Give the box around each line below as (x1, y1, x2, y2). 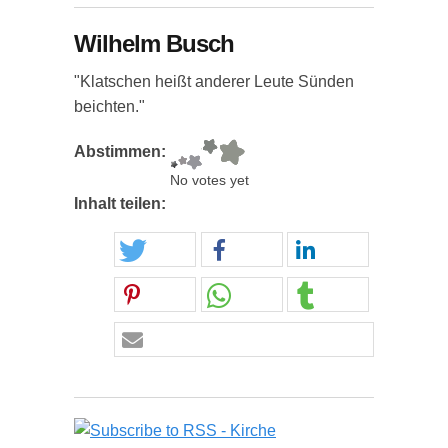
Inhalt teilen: (74, 195, 170, 212)
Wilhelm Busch (74, 30, 234, 57)
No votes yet (170, 173, 249, 188)
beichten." (74, 98, 145, 115)
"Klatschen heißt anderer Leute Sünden (74, 73, 354, 90)
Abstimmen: (74, 143, 170, 160)
